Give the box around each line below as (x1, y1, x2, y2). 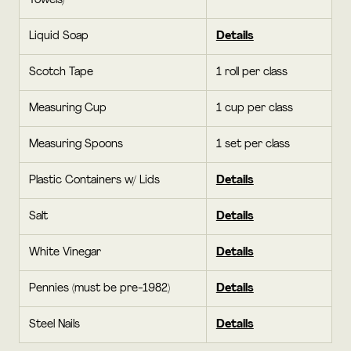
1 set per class (215, 138, 290, 150)
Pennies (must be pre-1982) (29, 282, 170, 295)
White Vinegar (29, 246, 101, 259)
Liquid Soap (29, 30, 89, 42)
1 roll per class (215, 66, 288, 78)
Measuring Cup (29, 102, 107, 114)
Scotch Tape (29, 66, 93, 78)
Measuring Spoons (29, 138, 123, 150)
